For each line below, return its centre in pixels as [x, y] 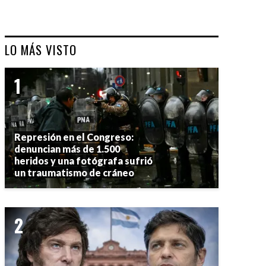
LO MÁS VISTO [41, 49]
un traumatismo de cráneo [74, 172]
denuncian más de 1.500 [67, 148]
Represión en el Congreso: [74, 137]
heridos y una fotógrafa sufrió [83, 160]
